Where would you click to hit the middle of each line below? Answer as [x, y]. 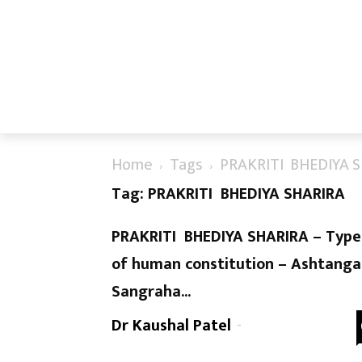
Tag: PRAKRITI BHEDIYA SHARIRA [228, 194]
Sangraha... [151, 292]
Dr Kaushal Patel [171, 326]
